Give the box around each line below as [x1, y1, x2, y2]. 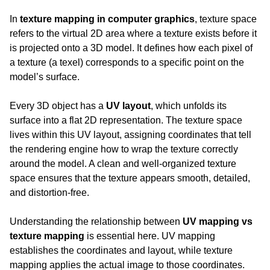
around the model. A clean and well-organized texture [10, 158, 239, 169]
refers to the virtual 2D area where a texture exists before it [10, 28, 259, 39]
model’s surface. [10, 71, 80, 82]
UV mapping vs [183, 216, 255, 227]
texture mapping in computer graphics [20, 13, 195, 24]
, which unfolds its [151, 100, 229, 111]
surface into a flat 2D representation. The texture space [10, 115, 245, 125]
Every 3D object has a [10, 100, 106, 111]
